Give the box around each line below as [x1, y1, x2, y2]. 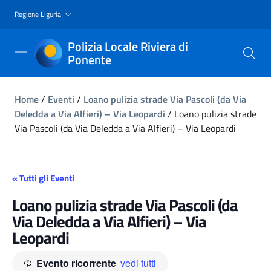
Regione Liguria [15, 8, 61, 20]
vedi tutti [120, 255, 156, 270]
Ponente [68, 50, 111, 69]
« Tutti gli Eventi [12, 171, 74, 185]
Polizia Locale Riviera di [68, 36, 188, 56]
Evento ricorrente [36, 255, 116, 270]
